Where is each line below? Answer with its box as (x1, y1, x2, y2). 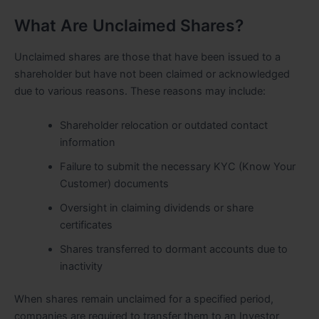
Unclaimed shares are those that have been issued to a (14, 51, 281, 64)
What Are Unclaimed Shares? (14, 16, 244, 36)
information (59, 135, 115, 149)
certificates (59, 218, 113, 231)
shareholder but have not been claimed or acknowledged (14, 68, 290, 81)
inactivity (59, 259, 103, 273)
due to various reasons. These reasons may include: (14, 85, 266, 98)
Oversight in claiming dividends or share (59, 201, 253, 214)
